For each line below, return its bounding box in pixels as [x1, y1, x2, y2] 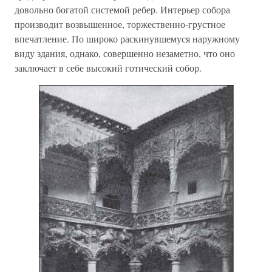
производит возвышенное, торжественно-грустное [15, 18, 225, 30]
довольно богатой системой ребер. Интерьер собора [15, 3, 230, 16]
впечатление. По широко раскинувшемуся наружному [15, 32, 240, 45]
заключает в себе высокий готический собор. [15, 61, 202, 74]
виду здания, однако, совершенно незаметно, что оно [15, 47, 235, 59]
